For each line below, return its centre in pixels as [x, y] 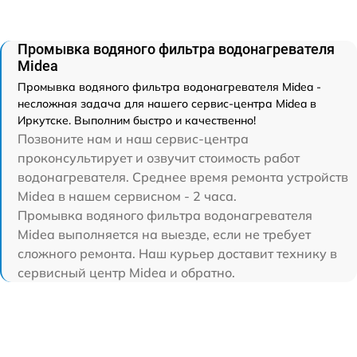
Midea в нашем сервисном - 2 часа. [127, 196]
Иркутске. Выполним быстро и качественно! [137, 120]
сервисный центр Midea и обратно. [126, 272]
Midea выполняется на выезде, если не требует [164, 234]
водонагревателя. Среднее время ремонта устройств [183, 177]
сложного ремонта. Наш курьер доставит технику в [177, 253]
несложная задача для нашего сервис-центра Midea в [167, 103]
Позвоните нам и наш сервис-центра [133, 138]
